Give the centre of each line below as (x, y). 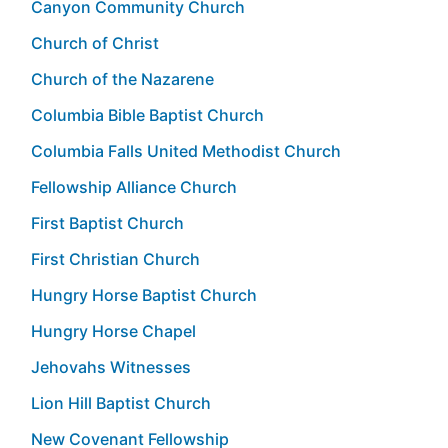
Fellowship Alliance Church (134, 186)
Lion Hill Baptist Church (121, 402)
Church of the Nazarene (122, 78)
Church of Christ (95, 42)
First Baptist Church (107, 222)
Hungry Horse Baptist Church (144, 294)
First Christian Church (115, 258)
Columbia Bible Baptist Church (147, 114)
